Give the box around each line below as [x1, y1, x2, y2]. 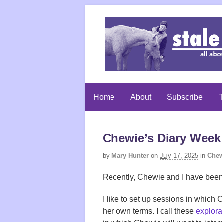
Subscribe [167, 93, 203, 101]
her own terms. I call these [103, 206, 196, 215]
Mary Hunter [111, 152, 149, 159]
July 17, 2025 [160, 152, 198, 159]
